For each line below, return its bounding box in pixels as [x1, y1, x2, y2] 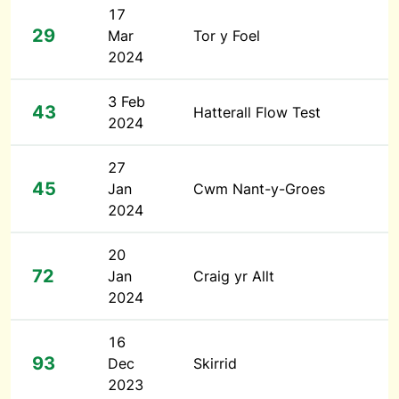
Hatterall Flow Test [193, 103, 321, 121]
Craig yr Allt [193, 267, 274, 285]
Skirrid [193, 354, 237, 372]
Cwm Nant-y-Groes [193, 180, 325, 198]
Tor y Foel [193, 27, 260, 45]
